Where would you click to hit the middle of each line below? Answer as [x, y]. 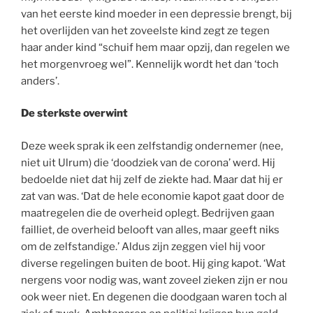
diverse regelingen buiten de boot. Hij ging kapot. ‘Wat [153, 263]
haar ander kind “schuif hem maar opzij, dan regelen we [155, 47]
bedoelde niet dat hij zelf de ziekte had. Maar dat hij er [152, 179]
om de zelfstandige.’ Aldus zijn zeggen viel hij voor [143, 246]
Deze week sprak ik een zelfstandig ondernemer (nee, [152, 146]
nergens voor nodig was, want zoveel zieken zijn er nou [154, 280]
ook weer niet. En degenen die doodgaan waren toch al [154, 297]
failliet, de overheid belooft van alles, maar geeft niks [150, 230]
